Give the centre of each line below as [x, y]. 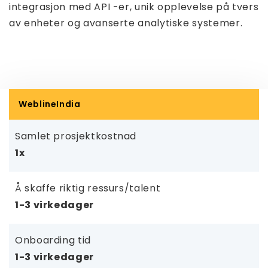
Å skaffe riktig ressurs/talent [88, 188]
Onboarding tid [53, 240]
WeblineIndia [50, 104]
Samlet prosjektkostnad [76, 136]
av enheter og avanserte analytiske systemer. [126, 23]
